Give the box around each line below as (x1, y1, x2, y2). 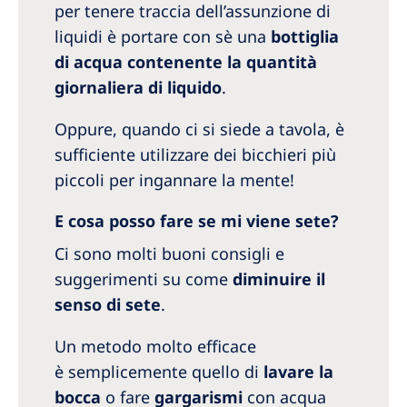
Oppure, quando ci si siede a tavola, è (55, 118, 344, 141)
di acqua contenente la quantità (55, 51, 317, 74)
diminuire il (233, 268, 325, 291)
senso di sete (55, 293, 161, 316)
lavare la (259, 361, 333, 383)
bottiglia (271, 25, 339, 48)
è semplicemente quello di (55, 361, 259, 383)
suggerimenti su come (55, 268, 233, 291)
